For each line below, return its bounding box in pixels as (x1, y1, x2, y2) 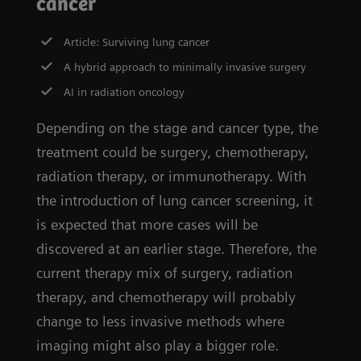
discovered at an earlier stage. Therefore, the (36, 239, 317, 257)
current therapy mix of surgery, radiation (36, 263, 293, 281)
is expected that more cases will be (36, 215, 258, 233)
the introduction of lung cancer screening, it (36, 191, 313, 209)
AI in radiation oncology (64, 85, 185, 98)
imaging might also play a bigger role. (36, 336, 279, 354)
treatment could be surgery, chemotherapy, (36, 143, 309, 160)
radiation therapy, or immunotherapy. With (36, 167, 306, 185)
